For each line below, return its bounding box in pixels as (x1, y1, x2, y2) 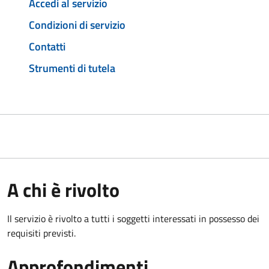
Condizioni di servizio (29, 17, 125, 34)
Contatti (29, 38, 65, 55)
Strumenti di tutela (29, 59, 115, 76)
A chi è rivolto (7, 175, 119, 204)
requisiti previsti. (7, 225, 76, 240)
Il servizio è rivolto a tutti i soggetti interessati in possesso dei (7, 211, 259, 226)
